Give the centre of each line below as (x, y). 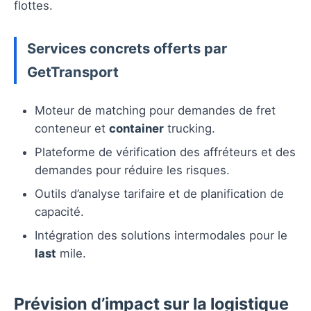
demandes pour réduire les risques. (132, 170)
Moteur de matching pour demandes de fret (155, 110)
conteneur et (72, 128)
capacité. (59, 211)
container (136, 128)
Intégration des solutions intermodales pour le (161, 235)
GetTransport (73, 72)
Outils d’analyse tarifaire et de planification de (159, 193)
